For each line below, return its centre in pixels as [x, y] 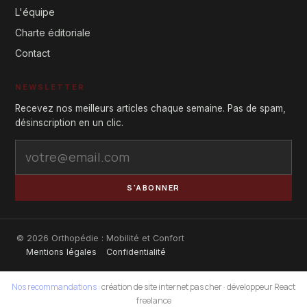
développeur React [261, 286]
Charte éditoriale [53, 32]
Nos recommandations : [57, 286]
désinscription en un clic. [69, 122]
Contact [33, 53]
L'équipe [35, 12]
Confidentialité [136, 251]
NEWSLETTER [50, 87]
